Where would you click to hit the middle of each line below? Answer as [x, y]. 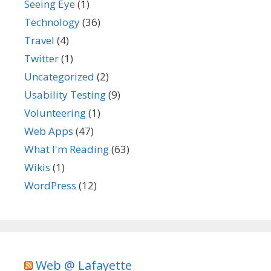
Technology [52, 22]
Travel [39, 40]
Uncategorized [59, 76]
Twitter [41, 58]
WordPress [50, 185]
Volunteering [55, 113]
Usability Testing [65, 94]
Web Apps [49, 131]
